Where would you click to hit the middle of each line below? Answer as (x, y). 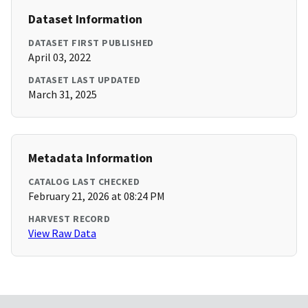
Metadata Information (90, 158)
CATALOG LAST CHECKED (84, 182)
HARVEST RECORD (69, 219)
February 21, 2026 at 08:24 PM (97, 196)
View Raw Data (62, 233)
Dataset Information (85, 19)
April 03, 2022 (59, 57)
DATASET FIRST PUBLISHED (91, 43)
